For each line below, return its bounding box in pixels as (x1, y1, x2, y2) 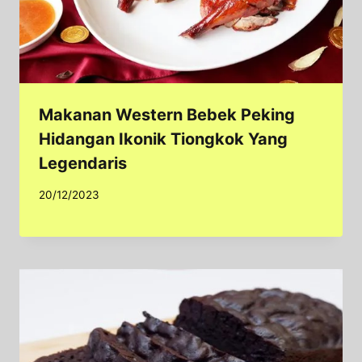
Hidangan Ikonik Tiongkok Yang (39, 129, 288, 149)
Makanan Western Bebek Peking (39, 105, 295, 125)
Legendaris (39, 154, 127, 174)
